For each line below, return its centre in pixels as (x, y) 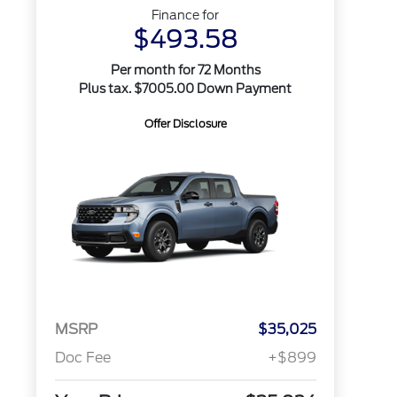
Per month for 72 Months (185, 70)
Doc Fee (82, 358)
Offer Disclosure (185, 124)
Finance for (186, 15)
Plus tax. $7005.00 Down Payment (186, 89)
